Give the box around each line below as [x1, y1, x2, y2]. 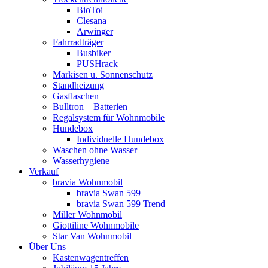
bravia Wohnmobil [53, 177, 123, 187]
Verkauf [29, 166, 59, 176]
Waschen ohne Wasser [53, 145, 137, 155]
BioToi [77, 5, 103, 15]
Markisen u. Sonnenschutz [53, 69, 153, 80]
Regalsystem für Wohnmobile [53, 112, 165, 123]
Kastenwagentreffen [53, 252, 129, 263]
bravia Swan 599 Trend [77, 199, 165, 209]
